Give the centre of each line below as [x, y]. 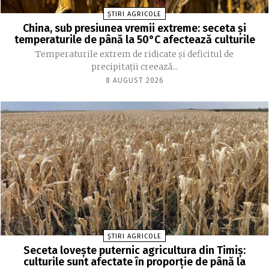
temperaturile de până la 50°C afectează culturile [134, 39]
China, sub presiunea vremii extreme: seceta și [134, 28]
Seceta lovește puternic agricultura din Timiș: [134, 250]
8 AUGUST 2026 [134, 80]
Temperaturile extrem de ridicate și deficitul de [134, 54]
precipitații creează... [134, 66]
